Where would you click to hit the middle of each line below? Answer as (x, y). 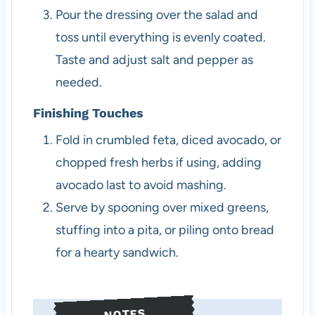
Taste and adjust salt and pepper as (154, 59)
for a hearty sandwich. (117, 252)
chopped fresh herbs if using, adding (158, 162)
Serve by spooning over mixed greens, (162, 207)
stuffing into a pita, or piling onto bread (165, 230)
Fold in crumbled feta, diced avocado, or (168, 140)
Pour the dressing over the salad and (156, 14)
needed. (78, 82)
